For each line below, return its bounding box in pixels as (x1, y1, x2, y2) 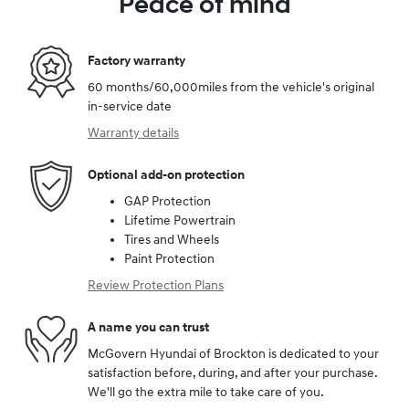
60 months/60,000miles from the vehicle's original (88, 79, 374, 96)
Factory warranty (88, 52, 185, 68)
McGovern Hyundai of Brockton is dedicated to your (88, 346, 379, 362)
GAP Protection (124, 194, 211, 210)
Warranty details (88, 125, 179, 142)
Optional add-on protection (88, 166, 245, 183)
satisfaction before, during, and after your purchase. (88, 365, 377, 382)
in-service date (88, 99, 172, 115)
